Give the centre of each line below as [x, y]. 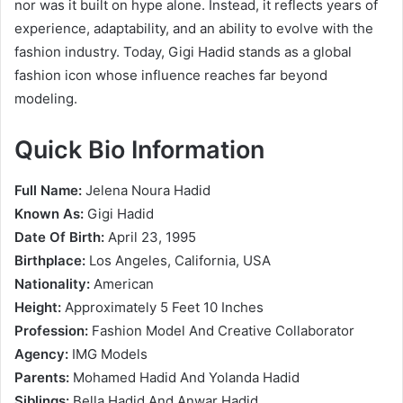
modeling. [46, 99]
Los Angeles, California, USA [178, 260]
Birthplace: [50, 260]
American [122, 283]
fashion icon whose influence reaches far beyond [171, 76]
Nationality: [52, 283]
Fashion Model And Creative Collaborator [221, 330]
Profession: [51, 330]
